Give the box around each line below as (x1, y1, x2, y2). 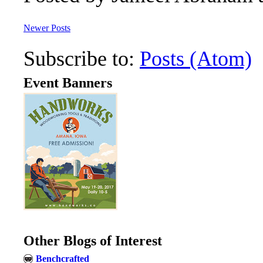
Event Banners (23, 75, 112, 90)
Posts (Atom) (140, 47, 252, 70)
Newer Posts (23, 23, 70, 33)
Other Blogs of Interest (23, 233, 162, 248)
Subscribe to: (23, 47, 140, 70)
